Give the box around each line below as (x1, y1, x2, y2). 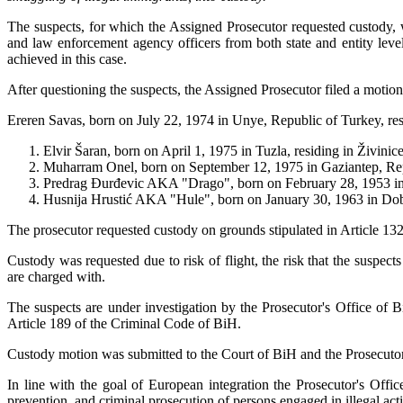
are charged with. (7, 268, 105, 284)
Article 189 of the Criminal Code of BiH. (7, 315, 241, 331)
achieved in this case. (7, 50, 127, 67)
